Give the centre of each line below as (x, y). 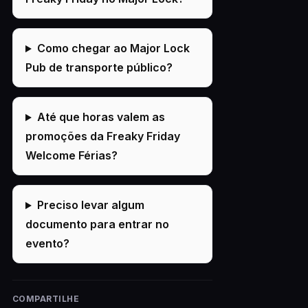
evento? (47, 244)
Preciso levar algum (90, 205)
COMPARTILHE (46, 299)
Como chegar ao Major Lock (113, 48)
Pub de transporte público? (99, 68)
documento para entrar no (97, 224)
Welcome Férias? (71, 156)
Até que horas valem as (101, 117)
